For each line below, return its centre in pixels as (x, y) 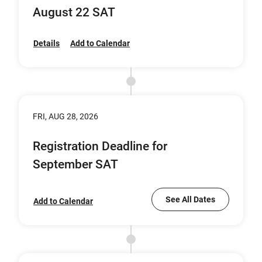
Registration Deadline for (100, 146)
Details (46, 43)
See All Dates (190, 199)
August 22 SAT (74, 12)
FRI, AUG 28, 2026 (65, 116)
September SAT (75, 164)
